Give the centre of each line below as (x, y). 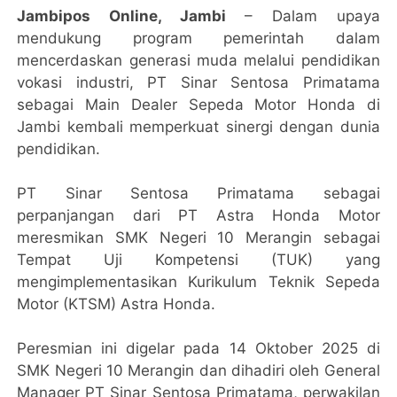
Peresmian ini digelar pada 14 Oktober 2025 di (198, 349)
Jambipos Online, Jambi (131, 16)
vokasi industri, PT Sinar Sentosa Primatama (198, 83)
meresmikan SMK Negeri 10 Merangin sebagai (198, 238)
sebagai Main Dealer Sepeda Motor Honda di (198, 105)
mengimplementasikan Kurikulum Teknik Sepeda (198, 282)
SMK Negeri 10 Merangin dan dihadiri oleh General (198, 371)
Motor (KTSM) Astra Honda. (117, 304)
